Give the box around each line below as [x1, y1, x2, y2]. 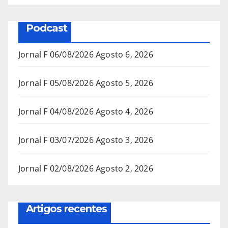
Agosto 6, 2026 [96, 49, 153, 61]
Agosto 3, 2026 [96, 134, 153, 146]
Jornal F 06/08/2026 [18, 49, 94, 61]
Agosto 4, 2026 [96, 106, 153, 118]
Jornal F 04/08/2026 [18, 106, 94, 118]
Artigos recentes [26, 203, 107, 215]
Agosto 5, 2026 [96, 77, 153, 89]
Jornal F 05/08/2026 [18, 77, 94, 89]
